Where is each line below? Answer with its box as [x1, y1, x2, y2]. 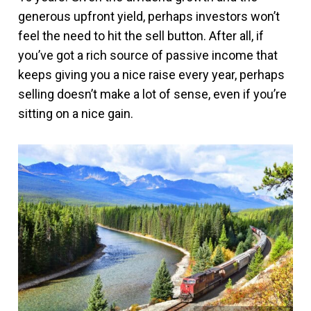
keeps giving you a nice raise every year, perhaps [18, 67, 285, 82]
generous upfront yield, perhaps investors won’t [18, 9, 280, 24]
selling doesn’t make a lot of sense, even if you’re [18, 87, 287, 101]
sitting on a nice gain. [18, 106, 133, 121]
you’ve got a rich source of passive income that [18, 48, 278, 62]
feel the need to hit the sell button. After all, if [18, 28, 264, 43]
